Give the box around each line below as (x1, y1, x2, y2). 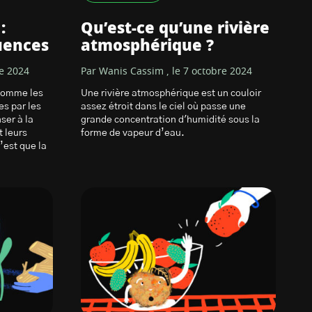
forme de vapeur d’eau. (81, 128, 185, 138)
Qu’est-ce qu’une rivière (81, 21, 270, 36)
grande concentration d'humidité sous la (81, 115, 260, 125)
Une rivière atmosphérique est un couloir (81, 88, 261, 98)
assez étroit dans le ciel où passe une (81, 102, 246, 111)
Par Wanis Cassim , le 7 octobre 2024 (81, 67, 252, 77)
